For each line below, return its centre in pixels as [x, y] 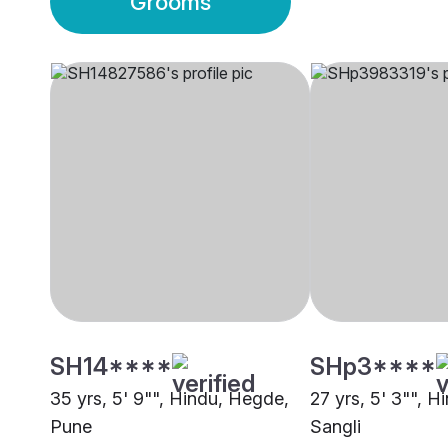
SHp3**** [373, 367]
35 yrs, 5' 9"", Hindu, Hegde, [169, 399]
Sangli [335, 427]
